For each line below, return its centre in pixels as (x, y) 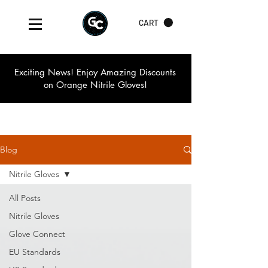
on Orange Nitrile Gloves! (95, 85)
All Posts (25, 198)
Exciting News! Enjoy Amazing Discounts (95, 72)
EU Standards (35, 252)
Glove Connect (37, 234)
